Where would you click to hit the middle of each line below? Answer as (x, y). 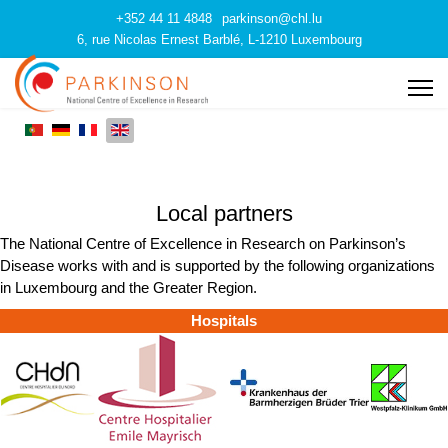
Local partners (224, 213)
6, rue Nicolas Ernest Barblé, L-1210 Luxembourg (219, 40)
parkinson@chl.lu (272, 19)
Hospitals (224, 320)
